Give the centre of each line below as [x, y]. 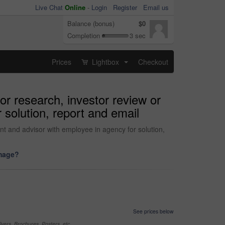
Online [75, 7]
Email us [156, 7]
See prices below [153, 211]
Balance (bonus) [91, 23]
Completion [84, 35]
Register [125, 7]
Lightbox [105, 62]
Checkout [153, 62]
